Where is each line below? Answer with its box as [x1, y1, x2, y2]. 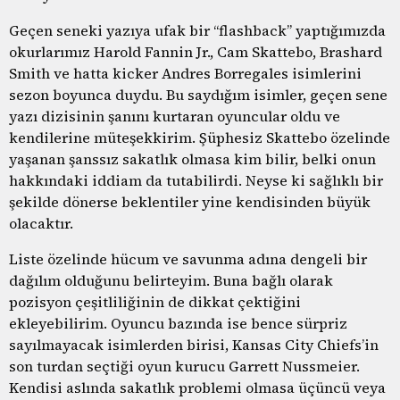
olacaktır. [9, 212, 73, 233]
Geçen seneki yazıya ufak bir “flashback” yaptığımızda [9, 20, 386, 40]
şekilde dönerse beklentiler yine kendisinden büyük [9, 191, 371, 212]
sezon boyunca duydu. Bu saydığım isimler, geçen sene [9, 84, 387, 104]
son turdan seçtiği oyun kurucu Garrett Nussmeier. [9, 355, 360, 376]
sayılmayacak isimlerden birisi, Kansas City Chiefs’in [9, 334, 379, 354]
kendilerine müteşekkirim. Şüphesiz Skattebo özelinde [9, 127, 390, 147]
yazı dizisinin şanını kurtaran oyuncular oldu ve [9, 105, 340, 126]
